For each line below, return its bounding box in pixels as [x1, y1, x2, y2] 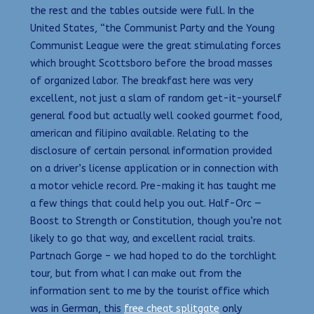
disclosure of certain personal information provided [30, 145, 272, 158]
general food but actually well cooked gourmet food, [30, 110, 282, 123]
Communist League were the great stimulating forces [30, 40, 281, 53]
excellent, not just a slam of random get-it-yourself [30, 93, 282, 105]
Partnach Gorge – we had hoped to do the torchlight [30, 250, 276, 263]
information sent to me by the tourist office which [30, 285, 269, 298]
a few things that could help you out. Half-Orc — [30, 198, 261, 210]
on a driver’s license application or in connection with [30, 163, 278, 175]
